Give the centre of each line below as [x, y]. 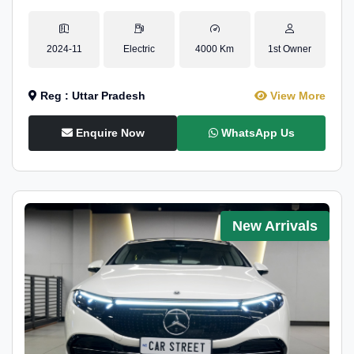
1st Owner [290, 49]
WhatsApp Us [256, 133]
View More [296, 96]
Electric [139, 49]
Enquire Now [108, 133]
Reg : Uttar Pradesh [91, 96]
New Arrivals [275, 226]
